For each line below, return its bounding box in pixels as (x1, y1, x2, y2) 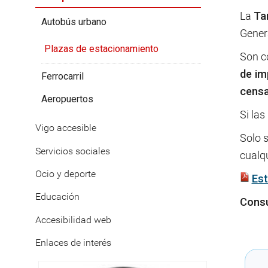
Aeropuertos (41, 93, 93, 105)
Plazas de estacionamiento (44, 42, 159, 54)
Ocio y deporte (35, 168, 96, 180)
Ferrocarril (41, 70, 84, 82)
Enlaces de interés (35, 237, 111, 249)
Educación (35, 191, 80, 203)
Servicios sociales (35, 145, 110, 157)
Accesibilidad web (35, 214, 111, 226)
